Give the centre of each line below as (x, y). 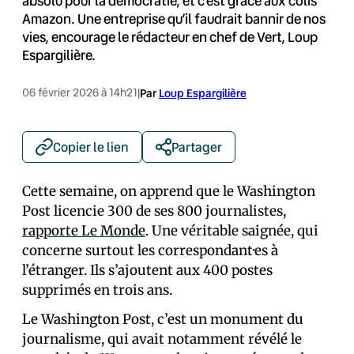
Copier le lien (91, 147)
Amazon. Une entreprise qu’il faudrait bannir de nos (174, 19)
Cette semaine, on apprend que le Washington (169, 191)
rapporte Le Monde (84, 231)
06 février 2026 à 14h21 (80, 92)
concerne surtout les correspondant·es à (150, 250)
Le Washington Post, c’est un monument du (163, 319)
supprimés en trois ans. (97, 290)
